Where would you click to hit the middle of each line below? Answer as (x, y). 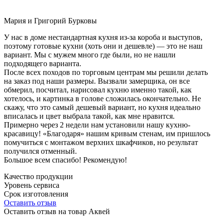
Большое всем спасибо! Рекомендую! (65, 160)
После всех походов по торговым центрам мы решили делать (106, 72)
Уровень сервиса (32, 185)
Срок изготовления (36, 194)
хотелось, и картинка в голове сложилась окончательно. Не (102, 98)
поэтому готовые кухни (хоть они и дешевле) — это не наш (103, 46)
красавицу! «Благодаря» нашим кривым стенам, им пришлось (107, 133)
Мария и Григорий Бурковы (50, 20)
